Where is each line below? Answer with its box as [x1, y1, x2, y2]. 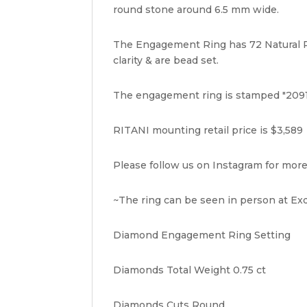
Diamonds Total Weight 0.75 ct [113, 264, 267, 277]
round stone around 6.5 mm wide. [113, 3, 280, 16]
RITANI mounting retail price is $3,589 [113, 124, 304, 137]
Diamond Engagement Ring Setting [113, 229, 291, 242]
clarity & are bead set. [113, 54, 219, 67]
